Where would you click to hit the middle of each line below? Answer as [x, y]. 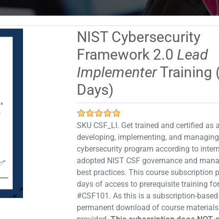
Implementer [117, 72]
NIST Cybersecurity [139, 37]
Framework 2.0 [127, 55]
